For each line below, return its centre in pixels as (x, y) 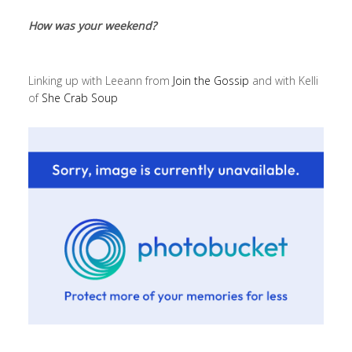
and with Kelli (285, 81)
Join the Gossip (212, 81)
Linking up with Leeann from (100, 81)
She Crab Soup (79, 98)
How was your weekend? (92, 26)
